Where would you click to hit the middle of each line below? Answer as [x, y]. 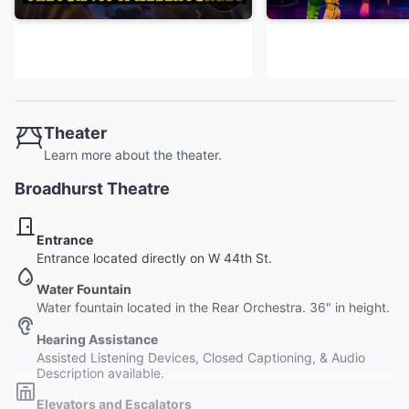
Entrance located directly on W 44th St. [154, 257]
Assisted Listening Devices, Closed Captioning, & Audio [201, 357]
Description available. [100, 372]
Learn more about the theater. [133, 155]
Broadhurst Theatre [92, 189]
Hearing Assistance [97, 339]
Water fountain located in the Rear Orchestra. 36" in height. [213, 308]
